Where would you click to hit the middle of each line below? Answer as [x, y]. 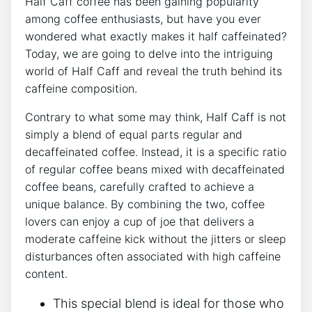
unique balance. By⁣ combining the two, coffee [145, 204]
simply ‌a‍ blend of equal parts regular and [134, 134]
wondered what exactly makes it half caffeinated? [156, 36]
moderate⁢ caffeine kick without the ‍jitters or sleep [156, 239]
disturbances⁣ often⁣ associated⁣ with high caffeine [153, 256]
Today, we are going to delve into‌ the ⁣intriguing [149, 53]
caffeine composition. [81, 88]
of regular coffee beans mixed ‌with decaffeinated [155, 169]
